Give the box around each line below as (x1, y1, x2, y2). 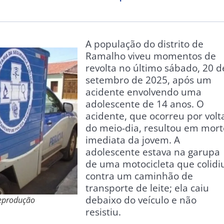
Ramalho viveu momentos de (85, 49, 216, 62)
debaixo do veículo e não (85, 193, 196, 206)
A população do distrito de (85, 37, 203, 50)
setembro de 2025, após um (85, 73, 211, 86)
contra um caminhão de (85, 169, 193, 182)
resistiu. (85, 205, 121, 218)
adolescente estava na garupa (85, 145, 220, 158)
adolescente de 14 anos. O (85, 97, 204, 110)
